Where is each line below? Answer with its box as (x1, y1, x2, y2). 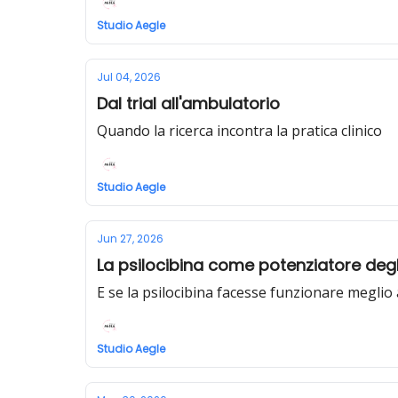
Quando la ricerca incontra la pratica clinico (97, 121, 382, 140)
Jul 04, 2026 (97, 69, 161, 84)
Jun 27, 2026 (97, 231, 163, 246)
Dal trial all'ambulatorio (97, 92, 280, 115)
